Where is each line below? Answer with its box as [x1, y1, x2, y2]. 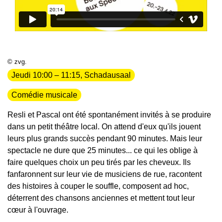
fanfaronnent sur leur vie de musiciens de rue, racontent [7, 169, 202, 178]
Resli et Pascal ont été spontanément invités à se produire [7, 110, 211, 119]
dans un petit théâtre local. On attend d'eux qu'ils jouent [7, 122, 201, 131]
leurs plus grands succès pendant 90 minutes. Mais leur [7, 134, 202, 143]
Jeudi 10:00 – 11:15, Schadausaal [11, 70, 131, 79]
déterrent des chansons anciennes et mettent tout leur [7, 193, 195, 202]
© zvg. [7, 57, 27, 65]
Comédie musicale [11, 90, 77, 99]
